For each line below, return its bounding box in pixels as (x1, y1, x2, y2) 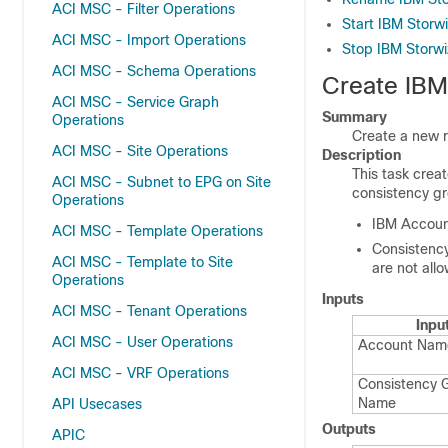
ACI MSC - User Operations (52, 334, 233, 350)
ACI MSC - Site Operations (52, 143, 228, 159)
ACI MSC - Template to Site (52, 254, 233, 270)
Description (322, 147, 401, 163)
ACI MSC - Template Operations (52, 223, 263, 239)
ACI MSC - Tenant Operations (52, 303, 247, 319)
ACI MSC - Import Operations (52, 32, 246, 48)
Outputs (322, 421, 376, 437)
